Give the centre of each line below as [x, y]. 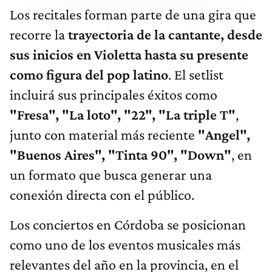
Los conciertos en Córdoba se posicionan [128, 224]
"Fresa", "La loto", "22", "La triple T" [123, 114]
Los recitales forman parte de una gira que [133, 14]
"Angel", [223, 134]
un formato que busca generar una [111, 174]
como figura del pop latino [89, 74]
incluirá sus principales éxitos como [114, 94]
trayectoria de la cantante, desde [165, 34]
